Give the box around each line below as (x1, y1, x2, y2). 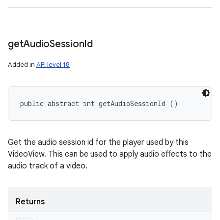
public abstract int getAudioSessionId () (20, 99, 178, 108)
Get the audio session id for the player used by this (8, 137, 189, 147)
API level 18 (36, 60, 70, 69)
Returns (16, 197, 45, 207)
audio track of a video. (8, 161, 87, 171)
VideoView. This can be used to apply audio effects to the (8, 149, 212, 159)
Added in (8, 60, 36, 69)
